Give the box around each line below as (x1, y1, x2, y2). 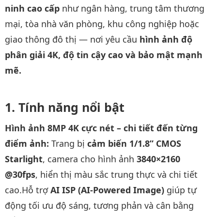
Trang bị (51, 138, 87, 149)
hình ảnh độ (139, 33, 192, 45)
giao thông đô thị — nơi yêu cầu (5, 33, 139, 45)
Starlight (5, 153, 43, 165)
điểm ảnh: (5, 138, 51, 149)
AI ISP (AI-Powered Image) (50, 184, 164, 196)
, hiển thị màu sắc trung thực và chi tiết (35, 169, 198, 180)
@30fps (5, 169, 35, 180)
